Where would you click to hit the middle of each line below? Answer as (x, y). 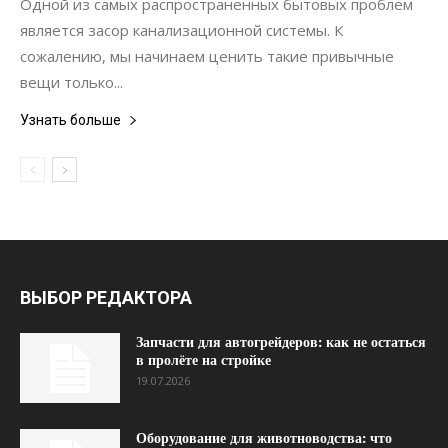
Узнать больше (70, 120)
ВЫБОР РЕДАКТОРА (106, 297)
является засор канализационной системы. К (181, 30)
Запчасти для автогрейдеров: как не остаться (281, 342)
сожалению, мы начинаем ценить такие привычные (207, 56)
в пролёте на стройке (203, 360)
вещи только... (71, 82)
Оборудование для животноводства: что (264, 438)
